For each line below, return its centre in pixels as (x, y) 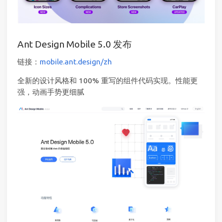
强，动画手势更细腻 (51, 92)
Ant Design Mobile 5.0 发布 (75, 44)
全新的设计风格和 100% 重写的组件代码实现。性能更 (108, 80)
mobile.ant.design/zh (76, 61)
